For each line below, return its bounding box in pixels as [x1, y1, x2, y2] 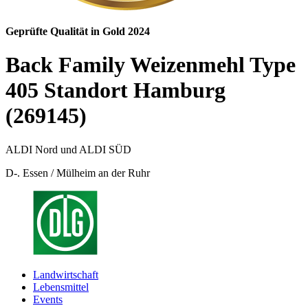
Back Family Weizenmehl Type [5, 52, 296, 78]
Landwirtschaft [33, 268, 98, 280]
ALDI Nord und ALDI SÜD [5, 143, 131, 155]
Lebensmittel [33, 280, 89, 293]
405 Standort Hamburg [5, 78, 225, 103]
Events [33, 293, 63, 305]
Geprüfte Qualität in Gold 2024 [5, 25, 150, 37]
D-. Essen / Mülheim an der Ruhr [5, 166, 150, 179]
